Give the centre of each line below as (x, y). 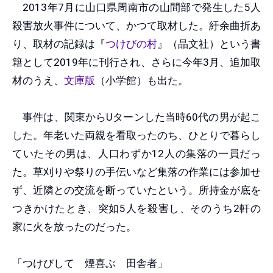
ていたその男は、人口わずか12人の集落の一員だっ (136, 153)
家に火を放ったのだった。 (76, 226)
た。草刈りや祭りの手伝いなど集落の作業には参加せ (136, 172)
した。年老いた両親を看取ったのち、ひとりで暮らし (136, 135)
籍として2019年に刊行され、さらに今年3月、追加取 (136, 62)
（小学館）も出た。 (143, 80)
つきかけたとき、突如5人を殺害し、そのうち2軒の (136, 208)
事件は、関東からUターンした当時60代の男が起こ (136, 117)
